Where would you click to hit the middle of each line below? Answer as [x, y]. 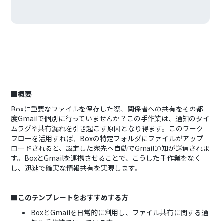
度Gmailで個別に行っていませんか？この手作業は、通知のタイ [110, 118]
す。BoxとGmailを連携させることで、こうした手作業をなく [106, 158]
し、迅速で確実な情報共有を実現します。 [76, 168]
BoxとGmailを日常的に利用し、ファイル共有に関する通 [120, 212]
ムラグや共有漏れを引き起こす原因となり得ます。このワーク [107, 128]
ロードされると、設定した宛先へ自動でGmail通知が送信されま [110, 148]
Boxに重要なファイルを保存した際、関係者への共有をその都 [107, 109]
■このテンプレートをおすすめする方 [70, 197]
